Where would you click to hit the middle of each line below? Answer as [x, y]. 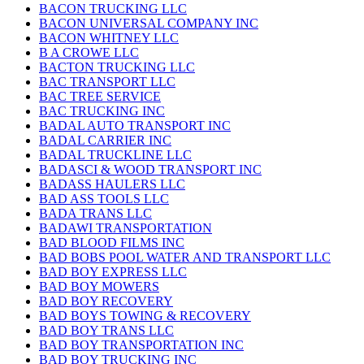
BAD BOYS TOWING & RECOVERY [145, 316]
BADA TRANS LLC [95, 214]
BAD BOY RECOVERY [106, 301]
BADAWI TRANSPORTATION [126, 228]
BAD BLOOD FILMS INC [112, 243]
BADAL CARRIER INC [105, 141]
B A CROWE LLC [89, 53]
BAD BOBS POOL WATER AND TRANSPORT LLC [185, 258]
